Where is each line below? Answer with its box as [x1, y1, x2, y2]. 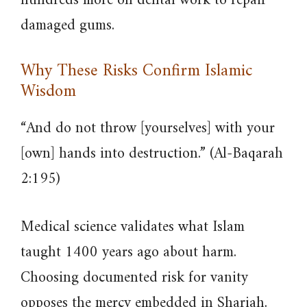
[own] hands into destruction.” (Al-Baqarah [21, 140, 283, 167]
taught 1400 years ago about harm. [21, 239, 236, 266]
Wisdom [21, 77, 76, 107]
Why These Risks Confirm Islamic [21, 56, 253, 86]
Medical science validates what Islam [21, 214, 245, 241]
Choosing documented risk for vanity [21, 265, 248, 291]
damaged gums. [21, 12, 114, 39]
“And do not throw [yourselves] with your [21, 115, 275, 142]
